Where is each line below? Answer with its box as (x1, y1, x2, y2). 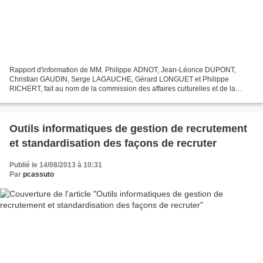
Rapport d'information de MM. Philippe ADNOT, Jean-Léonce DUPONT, (9, 65, 236, 74)
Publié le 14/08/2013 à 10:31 (9, 160, 102, 169)
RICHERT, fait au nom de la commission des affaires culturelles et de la (9, 84, 235, 93)
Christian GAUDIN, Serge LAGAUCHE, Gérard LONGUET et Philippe (9, 75, 229, 83)
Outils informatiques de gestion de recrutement (9, 122, 247, 134)
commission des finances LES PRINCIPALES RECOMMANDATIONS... (9, 93, 233, 102)
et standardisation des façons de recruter (9, 137, 217, 149)
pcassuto (23, 170, 54, 178)
